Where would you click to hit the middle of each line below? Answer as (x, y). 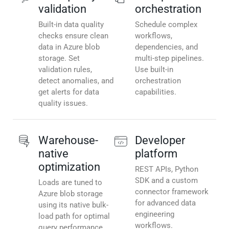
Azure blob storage (71, 194)
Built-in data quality (71, 25)
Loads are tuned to (70, 183)
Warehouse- (68, 141)
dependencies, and (166, 47)
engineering (155, 214)
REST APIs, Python (167, 169)
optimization (69, 167)
